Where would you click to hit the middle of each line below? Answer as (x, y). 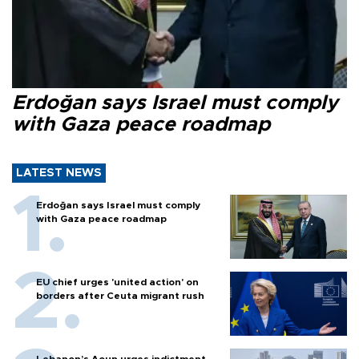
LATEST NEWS (59, 173)
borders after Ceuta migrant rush (120, 296)
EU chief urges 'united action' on (117, 282)
